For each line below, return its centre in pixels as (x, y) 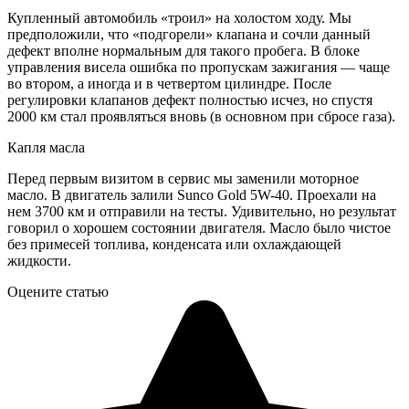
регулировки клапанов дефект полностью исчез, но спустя (190, 100)
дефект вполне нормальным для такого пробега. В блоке (184, 51)
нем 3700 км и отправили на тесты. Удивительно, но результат (202, 212)
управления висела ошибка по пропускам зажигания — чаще (199, 68)
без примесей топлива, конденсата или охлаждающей (174, 245)
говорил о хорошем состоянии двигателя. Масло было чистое (199, 228)
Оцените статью (58, 292)
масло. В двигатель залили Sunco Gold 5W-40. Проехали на (192, 195)
